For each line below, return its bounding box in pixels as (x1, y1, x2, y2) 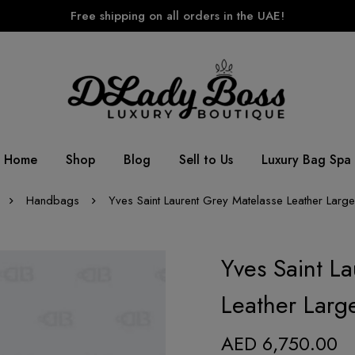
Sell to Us (179, 150, 233, 169)
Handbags (25, 191, 79, 209)
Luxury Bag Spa (261, 150, 351, 169)
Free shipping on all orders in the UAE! (71, 7, 284, 25)
